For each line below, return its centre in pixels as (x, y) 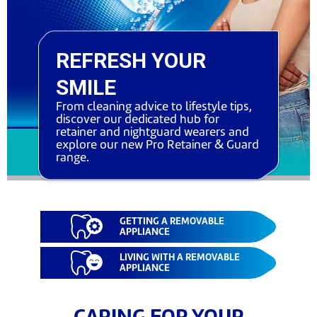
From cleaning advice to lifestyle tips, (154, 107)
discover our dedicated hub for (138, 120)
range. (74, 158)
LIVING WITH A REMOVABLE (180, 258)
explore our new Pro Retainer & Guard (157, 145)
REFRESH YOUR (131, 60)
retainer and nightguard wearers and (152, 133)
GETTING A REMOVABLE (172, 221)
